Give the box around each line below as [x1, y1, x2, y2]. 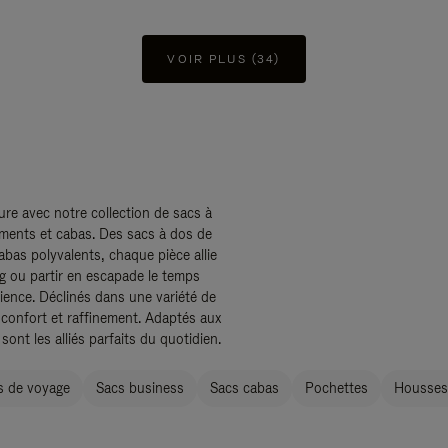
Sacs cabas [210, 379, 279, 397]
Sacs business [96, 379, 184, 397]
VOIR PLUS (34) [167, 51, 281, 67]
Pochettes [305, 379, 368, 397]
